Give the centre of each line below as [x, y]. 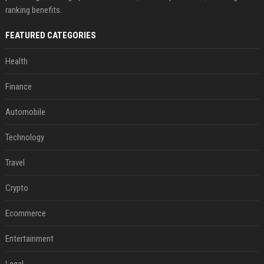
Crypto [16, 188]
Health [16, 61]
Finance [18, 87]
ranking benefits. [33, 10]
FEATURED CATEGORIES [50, 35]
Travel [15, 163]
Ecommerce [25, 213]
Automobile [25, 112]
